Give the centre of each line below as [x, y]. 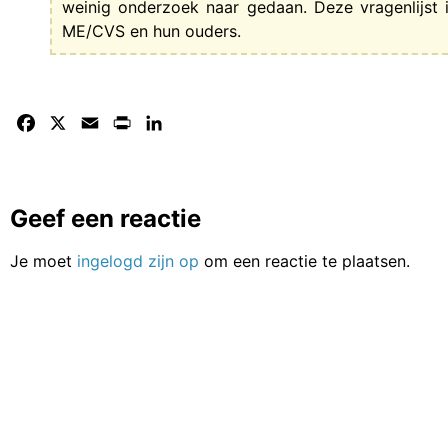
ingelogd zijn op [138, 261]
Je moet [43, 261]
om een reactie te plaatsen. [304, 261]
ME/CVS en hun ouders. [151, 31]
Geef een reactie [105, 219]
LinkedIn [197, 123]
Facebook [75, 123]
